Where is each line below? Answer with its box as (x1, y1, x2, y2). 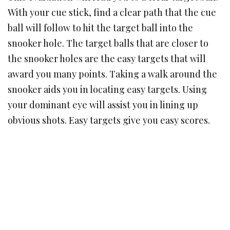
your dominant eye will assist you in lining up (8, 99, 198, 111)
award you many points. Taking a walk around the (8, 68, 217, 80)
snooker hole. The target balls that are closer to (8, 37, 208, 49)
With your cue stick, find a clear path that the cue (8, 6, 216, 18)
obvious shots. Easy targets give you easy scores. (8, 114, 210, 126)
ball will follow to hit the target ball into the (8, 22, 193, 34)
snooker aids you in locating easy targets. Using (8, 83, 207, 95)
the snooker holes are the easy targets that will (8, 52, 206, 65)
